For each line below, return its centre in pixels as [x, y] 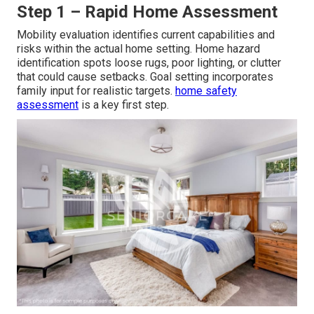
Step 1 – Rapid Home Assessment [147, 12]
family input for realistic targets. [96, 90]
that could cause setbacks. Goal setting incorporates [145, 76]
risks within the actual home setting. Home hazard [138, 48]
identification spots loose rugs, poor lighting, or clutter [149, 62]
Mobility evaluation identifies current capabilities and [146, 34]
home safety [206, 90]
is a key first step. [124, 104]
